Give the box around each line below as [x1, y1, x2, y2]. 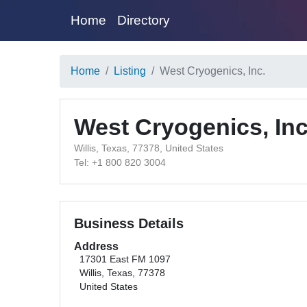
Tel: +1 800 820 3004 [74, 157, 166, 168]
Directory [117, 13, 170, 27]
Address [74, 241, 119, 252]
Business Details [74, 216, 184, 231]
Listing [114, 65, 146, 77]
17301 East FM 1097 [79, 254, 171, 265]
